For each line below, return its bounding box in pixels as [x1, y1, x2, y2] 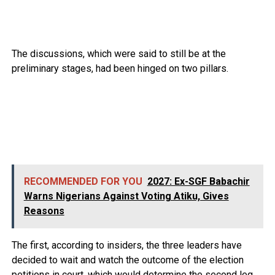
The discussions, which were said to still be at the [11, 48, 226, 60]
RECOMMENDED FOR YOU [23, 176, 142, 188]
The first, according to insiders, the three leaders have [11, 239, 242, 252]
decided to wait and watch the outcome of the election [11, 254, 244, 266]
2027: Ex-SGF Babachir [147, 176, 250, 188]
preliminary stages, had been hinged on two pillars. [11, 63, 228, 75]
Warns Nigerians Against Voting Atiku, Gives [23, 190, 229, 203]
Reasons [23, 205, 64, 217]
